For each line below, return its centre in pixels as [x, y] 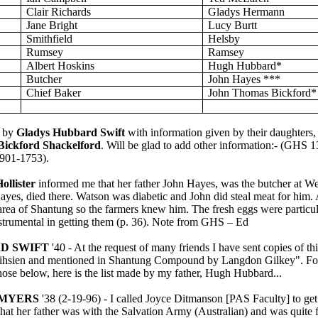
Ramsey [226, 52]
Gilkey [280, 260]
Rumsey [45, 52]
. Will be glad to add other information [186, 145]
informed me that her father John [111, 183]
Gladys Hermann [247, 12]
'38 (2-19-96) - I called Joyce [108, 298]
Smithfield [50, 39]
